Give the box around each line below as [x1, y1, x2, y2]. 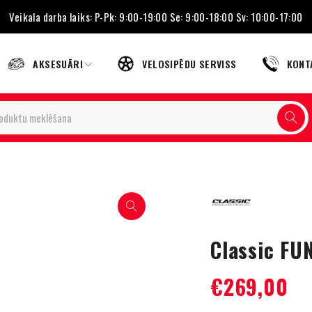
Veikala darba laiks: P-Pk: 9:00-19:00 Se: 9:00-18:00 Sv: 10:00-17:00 [9, 9, 303, 24]
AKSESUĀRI [33, 56, 84, 71]
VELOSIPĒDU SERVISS [142, 56, 237, 71]
